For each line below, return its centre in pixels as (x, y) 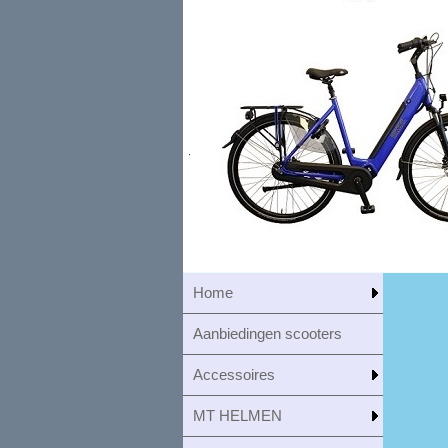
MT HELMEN (237, 415)
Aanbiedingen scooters (267, 333)
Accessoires (234, 374)
